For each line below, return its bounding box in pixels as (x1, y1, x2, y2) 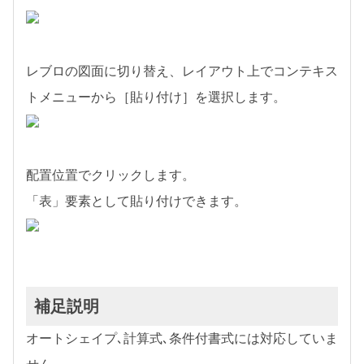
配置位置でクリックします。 (26, 168, 195, 182)
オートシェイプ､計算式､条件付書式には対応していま (26, 331, 338, 345)
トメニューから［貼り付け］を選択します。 (26, 90, 286, 104)
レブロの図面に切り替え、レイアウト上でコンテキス (26, 64, 338, 78)
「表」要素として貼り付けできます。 (26, 194, 247, 208)
